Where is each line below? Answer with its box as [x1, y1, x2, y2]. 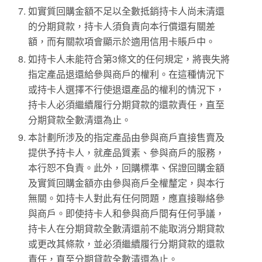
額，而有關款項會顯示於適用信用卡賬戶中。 [28, 35, 216, 49]
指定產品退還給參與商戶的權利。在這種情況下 [28, 67, 225, 81]
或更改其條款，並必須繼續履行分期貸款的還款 [28, 237, 225, 251]
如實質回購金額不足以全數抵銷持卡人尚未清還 [28, 4, 225, 18]
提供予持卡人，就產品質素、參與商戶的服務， [28, 146, 225, 160]
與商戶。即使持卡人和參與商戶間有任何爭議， [28, 206, 225, 220]
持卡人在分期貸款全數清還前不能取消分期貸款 [28, 222, 225, 236]
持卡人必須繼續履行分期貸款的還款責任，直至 [28, 98, 225, 112]
